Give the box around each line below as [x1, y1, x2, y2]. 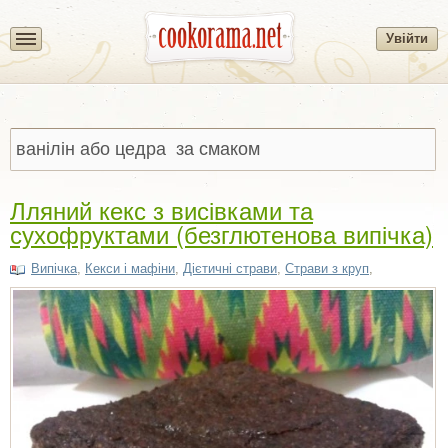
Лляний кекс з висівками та [10, 192, 313, 227]
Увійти [386, 30, 428, 46]
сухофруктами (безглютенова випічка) [10, 216, 433, 251]
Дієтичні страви [183, 261, 277, 276]
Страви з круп [285, 261, 369, 276]
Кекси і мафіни [85, 261, 175, 276]
